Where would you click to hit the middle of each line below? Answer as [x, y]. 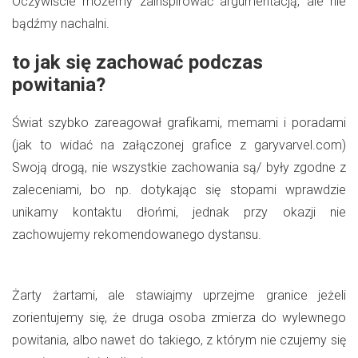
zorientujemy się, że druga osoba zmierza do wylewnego [179, 317]
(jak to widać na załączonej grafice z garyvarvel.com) [179, 145]
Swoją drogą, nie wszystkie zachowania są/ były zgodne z [179, 167]
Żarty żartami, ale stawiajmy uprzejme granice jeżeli [179, 295]
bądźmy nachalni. [64, 23]
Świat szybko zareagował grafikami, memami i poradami [179, 122]
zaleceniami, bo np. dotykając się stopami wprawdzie [179, 189]
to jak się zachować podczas [137, 62]
